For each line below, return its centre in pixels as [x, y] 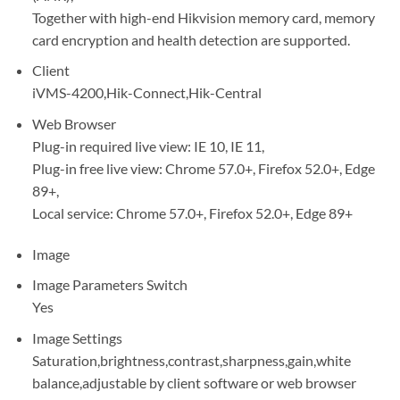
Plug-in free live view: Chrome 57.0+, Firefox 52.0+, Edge [203, 168]
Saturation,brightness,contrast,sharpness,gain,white [191, 360]
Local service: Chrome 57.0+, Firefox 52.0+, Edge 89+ [192, 212]
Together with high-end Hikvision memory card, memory [203, 17]
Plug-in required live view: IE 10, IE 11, [148, 146]
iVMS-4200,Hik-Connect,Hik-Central [146, 93]
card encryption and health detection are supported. [191, 39]
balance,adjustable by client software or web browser [194, 382]
